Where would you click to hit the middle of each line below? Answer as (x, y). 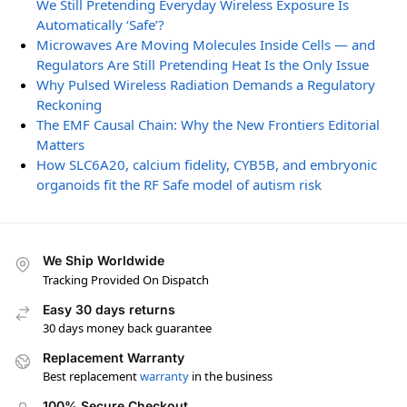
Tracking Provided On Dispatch (126, 279)
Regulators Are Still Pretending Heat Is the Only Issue (203, 65)
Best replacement (91, 377)
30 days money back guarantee (127, 328)
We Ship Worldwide (104, 261)
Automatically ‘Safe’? (100, 25)
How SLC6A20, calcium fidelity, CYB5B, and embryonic (207, 164)
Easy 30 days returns (109, 309)
